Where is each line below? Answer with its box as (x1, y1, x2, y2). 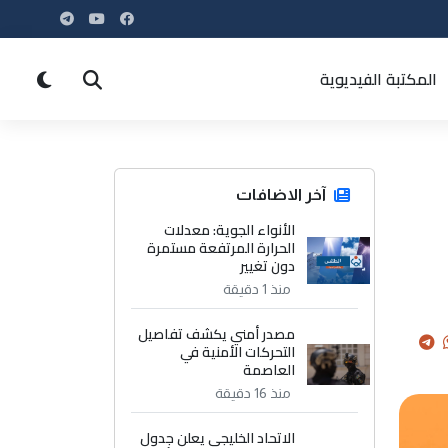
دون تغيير (240, 253, 296, 279)
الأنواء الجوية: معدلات (164, 217, 296, 243)
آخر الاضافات (236, 186, 326, 203)
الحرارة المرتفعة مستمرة (147, 235, 296, 261)
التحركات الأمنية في (180, 339, 296, 365)
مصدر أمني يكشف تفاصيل (138, 321, 296, 347)
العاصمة (243, 357, 296, 383)
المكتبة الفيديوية (319, 64, 437, 94)
